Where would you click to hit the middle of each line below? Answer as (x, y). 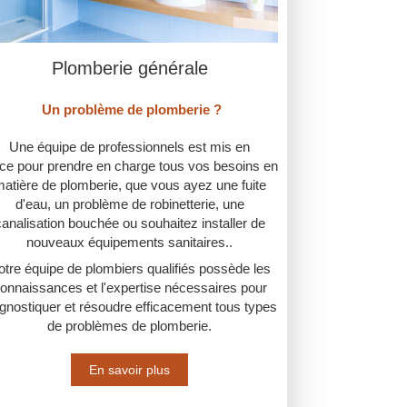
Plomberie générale (129, 69)
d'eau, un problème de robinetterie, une (129, 204)
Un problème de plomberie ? (129, 110)
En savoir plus (130, 370)
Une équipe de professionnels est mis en (130, 147)
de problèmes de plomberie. (130, 326)
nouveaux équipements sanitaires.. (130, 243)
